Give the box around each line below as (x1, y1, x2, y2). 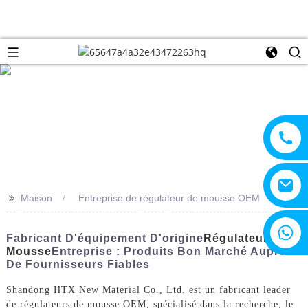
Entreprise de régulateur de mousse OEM (78, 192, 260, 203)
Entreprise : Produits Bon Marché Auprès (51, 245, 293, 257)
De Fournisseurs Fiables (5, 258, 150, 270)
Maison (20, 192, 52, 203)
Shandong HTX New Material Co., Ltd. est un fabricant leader (5, 284, 291, 295)
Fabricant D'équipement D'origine (5, 232, 203, 244)
